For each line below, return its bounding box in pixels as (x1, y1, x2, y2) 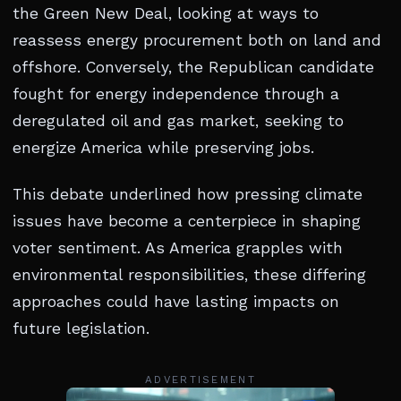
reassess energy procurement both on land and (13, 31, 381, 50)
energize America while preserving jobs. (13, 139, 314, 158)
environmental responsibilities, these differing (13, 266, 366, 285)
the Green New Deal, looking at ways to (13, 4, 319, 23)
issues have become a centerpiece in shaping (13, 212, 361, 231)
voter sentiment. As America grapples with (13, 239, 343, 258)
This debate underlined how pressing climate (13, 185, 363, 204)
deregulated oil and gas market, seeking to (13, 112, 344, 131)
